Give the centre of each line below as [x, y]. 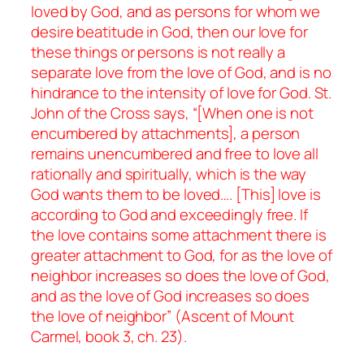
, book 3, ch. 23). [132, 336]
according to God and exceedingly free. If [169, 214]
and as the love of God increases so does [170, 295]
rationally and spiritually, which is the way [169, 173]
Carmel [55, 336]
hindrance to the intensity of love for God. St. [182, 92]
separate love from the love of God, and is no [181, 72]
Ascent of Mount [238, 316]
